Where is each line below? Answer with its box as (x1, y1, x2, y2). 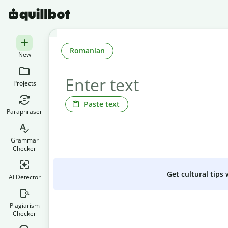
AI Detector (8, 173, 41, 181)
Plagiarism (9, 201, 40, 210)
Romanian (70, 45, 105, 55)
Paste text (84, 99, 120, 109)
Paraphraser (7, 107, 42, 116)
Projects (13, 79, 36, 88)
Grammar (10, 136, 39, 145)
